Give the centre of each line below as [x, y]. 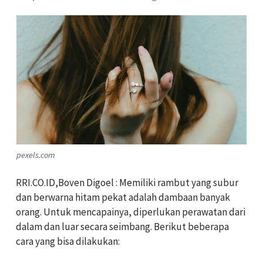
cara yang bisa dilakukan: [68, 242]
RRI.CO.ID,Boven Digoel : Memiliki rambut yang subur [127, 183]
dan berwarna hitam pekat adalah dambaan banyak [123, 198]
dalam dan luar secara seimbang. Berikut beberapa [122, 227]
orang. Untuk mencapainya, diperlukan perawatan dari [131, 212]
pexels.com [36, 155]
